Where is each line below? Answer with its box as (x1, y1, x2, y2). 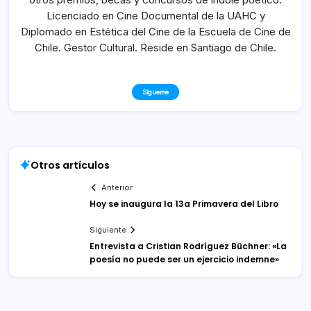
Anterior (101, 183, 133, 193)
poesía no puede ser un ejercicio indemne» (90, 253, 279, 266)
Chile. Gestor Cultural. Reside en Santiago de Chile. (35, 40, 276, 54)
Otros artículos (31, 158, 110, 172)
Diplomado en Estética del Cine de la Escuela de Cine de (20, 24, 291, 38)
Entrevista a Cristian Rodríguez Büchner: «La (90, 240, 287, 253)
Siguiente (90, 225, 126, 235)
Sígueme (142, 87, 169, 96)
